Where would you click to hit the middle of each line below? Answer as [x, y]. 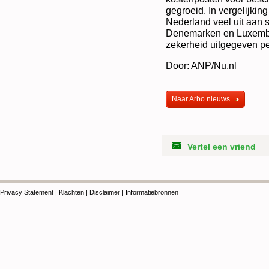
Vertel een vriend [222, 147]
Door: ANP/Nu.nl [201, 65]
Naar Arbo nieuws [201, 99]
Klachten [71, 192]
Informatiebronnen [152, 192]
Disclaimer [105, 192]
